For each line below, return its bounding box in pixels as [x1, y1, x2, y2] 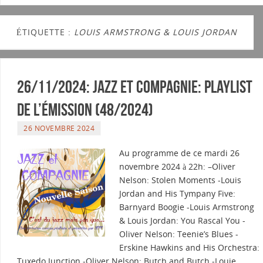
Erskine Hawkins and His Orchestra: [119, 242, 259, 254]
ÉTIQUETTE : [16, 26, 74, 38]
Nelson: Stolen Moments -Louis [119, 174, 241, 186]
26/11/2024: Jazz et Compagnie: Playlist [17, 77, 252, 97]
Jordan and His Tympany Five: [119, 188, 235, 200]
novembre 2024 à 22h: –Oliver [119, 161, 235, 173]
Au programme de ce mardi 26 [119, 147, 240, 159]
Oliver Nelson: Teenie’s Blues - [119, 228, 238, 240]
